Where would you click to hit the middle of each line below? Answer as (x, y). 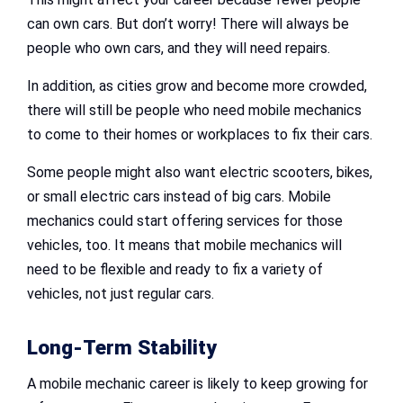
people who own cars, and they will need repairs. (180, 49)
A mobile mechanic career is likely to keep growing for (197, 384)
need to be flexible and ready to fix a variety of (175, 270)
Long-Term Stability (122, 348)
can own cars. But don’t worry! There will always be (188, 24)
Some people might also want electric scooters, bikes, (200, 173)
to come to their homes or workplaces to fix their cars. (200, 135)
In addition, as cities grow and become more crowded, (197, 86)
